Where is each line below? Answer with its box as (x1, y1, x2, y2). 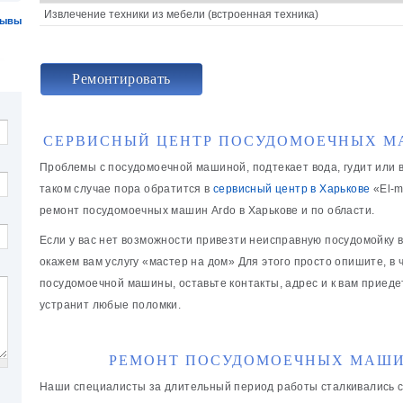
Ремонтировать (72, 71, 171, 87)
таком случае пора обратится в (40, 183, 213, 196)
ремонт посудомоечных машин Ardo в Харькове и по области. (40, 204, 375, 218)
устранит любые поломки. (40, 298, 182, 311)
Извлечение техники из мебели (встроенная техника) (44, 7, 318, 21)
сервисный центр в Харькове (213, 183, 371, 196)
